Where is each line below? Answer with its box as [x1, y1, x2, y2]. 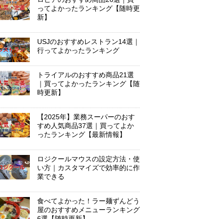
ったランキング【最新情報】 [37, 131, 126, 139]
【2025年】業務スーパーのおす [37, 113, 135, 121]
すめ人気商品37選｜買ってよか [37, 122, 134, 130]
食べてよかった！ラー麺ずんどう [37, 197, 140, 205]
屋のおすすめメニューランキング [37, 206, 140, 214]
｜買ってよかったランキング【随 [37, 80, 140, 88]
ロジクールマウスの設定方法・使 [37, 155, 140, 163]
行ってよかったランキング [37, 46, 119, 55]
